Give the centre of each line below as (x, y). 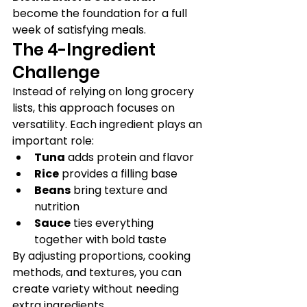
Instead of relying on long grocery (105, 91)
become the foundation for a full (101, 13)
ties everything (113, 223)
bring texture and (120, 190)
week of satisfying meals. (79, 30)
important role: (53, 141)
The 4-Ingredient (86, 50)
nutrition (57, 207)
